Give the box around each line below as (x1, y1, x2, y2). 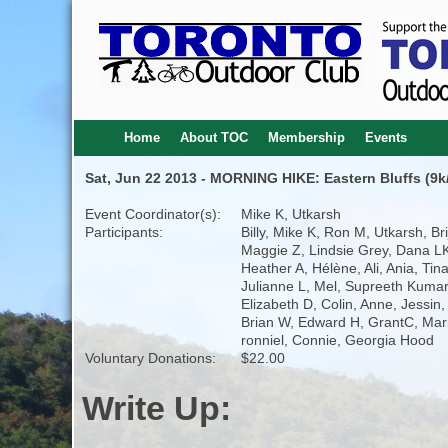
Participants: (84, 224, 163, 240)
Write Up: (81, 389, 231, 427)
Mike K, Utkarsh (240, 206, 341, 222)
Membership (267, 130, 345, 145)
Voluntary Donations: (84, 350, 216, 366)
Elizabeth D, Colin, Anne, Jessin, (240, 296, 445, 312)
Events (364, 130, 407, 145)
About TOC (179, 130, 248, 145)
